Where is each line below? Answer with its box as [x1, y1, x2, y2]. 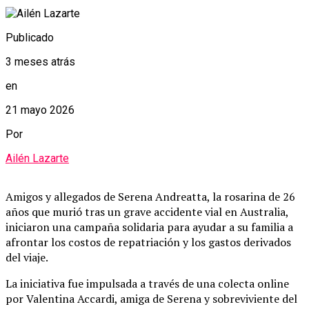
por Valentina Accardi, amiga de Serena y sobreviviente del [6, 290, 297, 306]
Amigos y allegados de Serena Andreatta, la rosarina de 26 [6, 188, 295, 204]
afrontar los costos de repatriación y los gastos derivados [6, 234, 291, 250]
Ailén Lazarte [6, 151, 69, 165]
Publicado [6, 30, 54, 44]
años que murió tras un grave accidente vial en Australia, [6, 203, 288, 219]
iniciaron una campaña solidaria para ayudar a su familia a [6, 219, 293, 235]
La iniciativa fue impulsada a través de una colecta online [6, 275, 289, 291]
